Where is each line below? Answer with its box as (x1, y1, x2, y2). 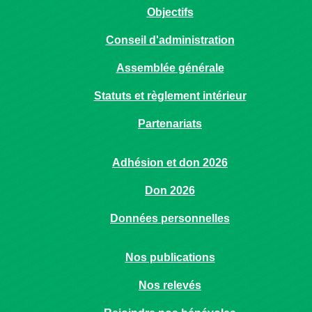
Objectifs (146, 6, 194, 18)
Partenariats (138, 118, 202, 130)
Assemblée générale (116, 62, 224, 74)
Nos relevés (139, 279, 201, 291)
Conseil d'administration (105, 34, 235, 46)
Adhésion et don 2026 (112, 157, 228, 169)
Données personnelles (110, 212, 230, 224)
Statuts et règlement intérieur (93, 90, 247, 102)
